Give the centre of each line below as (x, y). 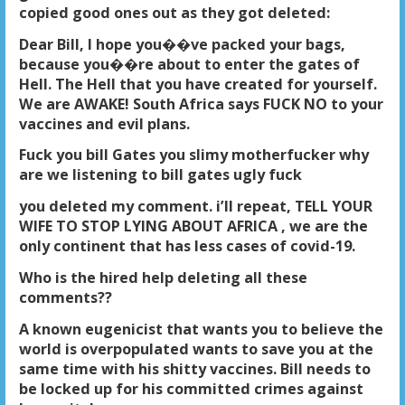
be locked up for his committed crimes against (191, 388)
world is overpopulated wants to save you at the (196, 348)
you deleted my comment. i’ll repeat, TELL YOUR (195, 207)
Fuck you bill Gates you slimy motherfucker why (193, 155)
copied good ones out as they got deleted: (174, 12)
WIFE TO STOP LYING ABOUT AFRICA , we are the (193, 226)
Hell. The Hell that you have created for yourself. (198, 84)
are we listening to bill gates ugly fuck (160, 175)
